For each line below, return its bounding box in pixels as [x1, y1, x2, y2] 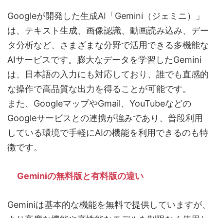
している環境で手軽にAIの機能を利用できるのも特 [7, 127, 208, 138]
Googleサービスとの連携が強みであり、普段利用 [7, 113, 203, 124]
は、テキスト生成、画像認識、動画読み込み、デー [7, 25, 209, 36]
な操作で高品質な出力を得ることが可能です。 [7, 84, 191, 94]
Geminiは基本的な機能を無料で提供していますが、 [7, 200, 211, 210]
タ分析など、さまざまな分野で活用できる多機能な [7, 40, 209, 51]
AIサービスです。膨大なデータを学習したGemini [7, 54, 201, 65]
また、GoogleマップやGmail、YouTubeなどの [7, 98, 191, 109]
